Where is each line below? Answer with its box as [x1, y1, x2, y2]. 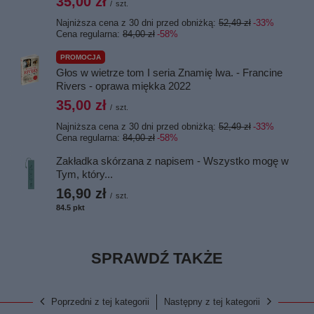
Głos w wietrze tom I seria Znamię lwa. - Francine [56, 67, 282, 78]
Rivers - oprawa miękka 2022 [56, 80, 191, 92]
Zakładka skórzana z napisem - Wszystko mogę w [56, 155, 289, 167]
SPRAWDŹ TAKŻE [91, 250, 223, 267]
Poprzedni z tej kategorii [51, 296, 149, 307]
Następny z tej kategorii [164, 296, 260, 307]
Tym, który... [56, 168, 113, 180]
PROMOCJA [60, 53, 101, 61]
